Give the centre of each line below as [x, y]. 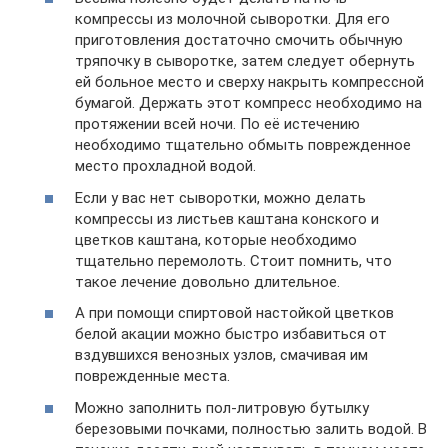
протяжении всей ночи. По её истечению [217, 124]
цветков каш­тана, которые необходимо [216, 239]
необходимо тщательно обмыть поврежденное [243, 145]
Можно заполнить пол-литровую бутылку [222, 407]
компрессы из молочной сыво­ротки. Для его [232, 19]
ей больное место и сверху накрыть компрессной [249, 82]
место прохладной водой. [165, 166]
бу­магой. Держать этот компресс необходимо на [248, 103]
